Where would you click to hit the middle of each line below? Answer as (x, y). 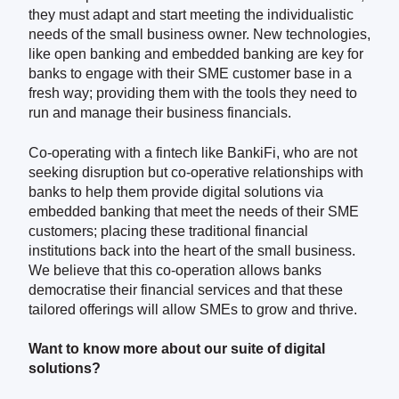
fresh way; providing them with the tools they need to (193, 94)
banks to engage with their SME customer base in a (190, 74)
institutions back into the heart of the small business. (192, 250)
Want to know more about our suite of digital (177, 349)
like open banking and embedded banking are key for (196, 54)
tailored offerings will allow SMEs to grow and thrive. (193, 309)
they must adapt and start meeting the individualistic (191, 15)
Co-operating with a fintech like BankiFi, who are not (193, 152)
